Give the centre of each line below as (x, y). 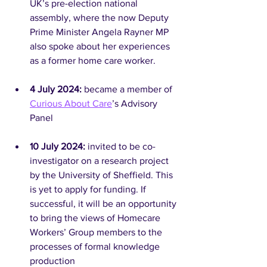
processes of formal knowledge (96, 246)
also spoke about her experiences (101, 46)
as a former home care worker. (93, 60)
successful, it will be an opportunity (104, 204)
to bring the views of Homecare (96, 218)
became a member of (129, 89)
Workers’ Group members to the (97, 232)
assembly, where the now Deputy (100, 18)
